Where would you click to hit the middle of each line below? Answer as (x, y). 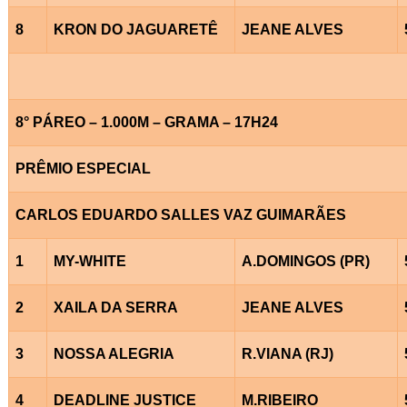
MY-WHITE (89, 261)
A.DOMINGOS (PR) (305, 261)
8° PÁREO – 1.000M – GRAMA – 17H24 (146, 122)
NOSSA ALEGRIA (114, 353)
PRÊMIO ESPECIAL (83, 168)
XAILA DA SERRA (115, 307)
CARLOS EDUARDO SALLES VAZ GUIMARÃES (180, 214)
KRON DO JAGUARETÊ (135, 29)
